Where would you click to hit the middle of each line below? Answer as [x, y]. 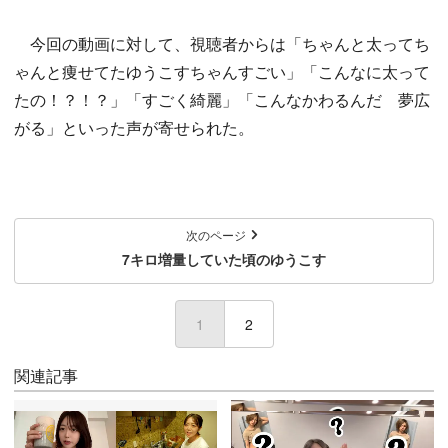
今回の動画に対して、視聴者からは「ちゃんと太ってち [222, 43]
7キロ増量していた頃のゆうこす [224, 259]
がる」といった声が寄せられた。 [134, 127]
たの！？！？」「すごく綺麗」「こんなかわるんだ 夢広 [222, 99]
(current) [231, 324]
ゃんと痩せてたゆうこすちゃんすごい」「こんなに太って [222, 71]
